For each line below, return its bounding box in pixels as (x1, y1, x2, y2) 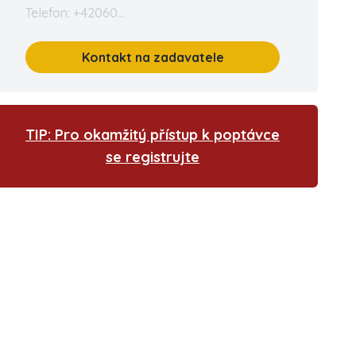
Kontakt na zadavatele (81, 49, 224, 65)
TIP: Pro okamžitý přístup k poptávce (25, 126, 280, 144)
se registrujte (106, 148, 199, 166)
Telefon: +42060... (25, 5, 125, 21)
